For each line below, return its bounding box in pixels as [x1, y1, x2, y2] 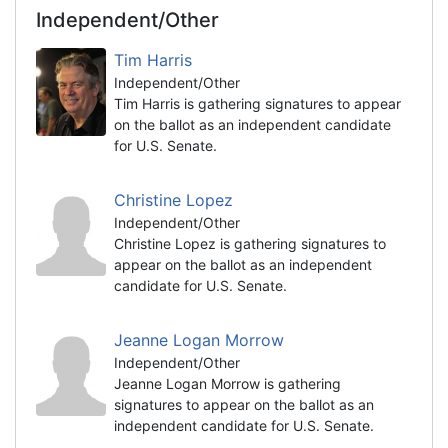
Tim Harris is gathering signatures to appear [114, 94, 401, 112]
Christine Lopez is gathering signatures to [114, 234, 386, 252]
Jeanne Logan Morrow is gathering [114, 374, 341, 392]
